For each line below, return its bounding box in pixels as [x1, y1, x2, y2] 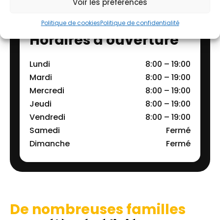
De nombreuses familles [10, 199, 186, 219]
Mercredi [29, 84, 64, 96]
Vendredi [29, 111, 65, 123]
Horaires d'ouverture [29, 30, 179, 50]
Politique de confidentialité [100, 19, 179, 27]
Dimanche [29, 137, 70, 149]
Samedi [29, 124, 60, 136]
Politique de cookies [41, 19, 100, 27]
